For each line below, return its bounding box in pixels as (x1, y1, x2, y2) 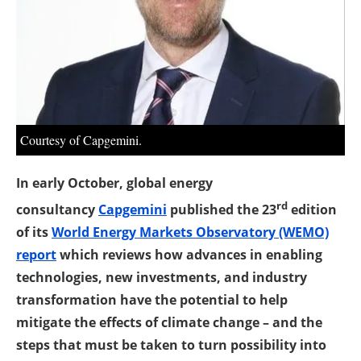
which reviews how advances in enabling (56, 245, 322, 263)
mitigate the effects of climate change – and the (16, 313, 322, 331)
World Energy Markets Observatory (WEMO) (52, 222, 329, 241)
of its (16, 222, 52, 241)
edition (288, 200, 337, 218)
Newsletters (142, 32, 235, 56)
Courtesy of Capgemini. (20, 131, 142, 148)
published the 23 (167, 200, 276, 218)
